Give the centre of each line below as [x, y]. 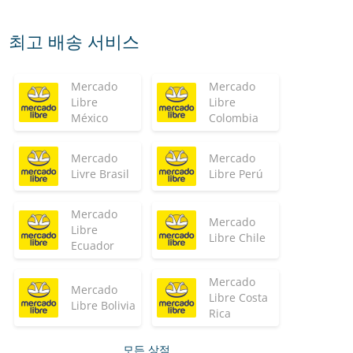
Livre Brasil [100, 174]
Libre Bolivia [103, 305]
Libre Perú [236, 174]
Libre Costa [238, 297]
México [89, 118]
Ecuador [93, 245]
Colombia [234, 118]
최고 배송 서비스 [74, 41]
